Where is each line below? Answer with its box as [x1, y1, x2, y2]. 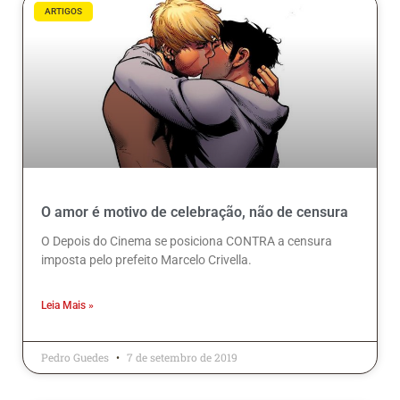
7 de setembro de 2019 [124, 350, 237, 365]
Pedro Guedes [41, 350, 112, 365]
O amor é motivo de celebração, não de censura [41, 204, 348, 221]
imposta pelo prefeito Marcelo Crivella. [41, 253, 252, 268]
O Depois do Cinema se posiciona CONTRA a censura [41, 234, 332, 249]
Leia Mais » [41, 299, 94, 312]
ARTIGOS [45, 6, 82, 17]
